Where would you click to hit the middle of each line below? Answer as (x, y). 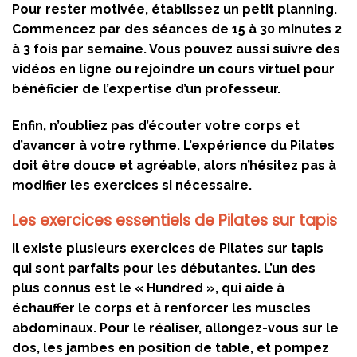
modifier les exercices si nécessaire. (132, 185)
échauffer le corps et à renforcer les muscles (161, 308)
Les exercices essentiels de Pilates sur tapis (175, 221)
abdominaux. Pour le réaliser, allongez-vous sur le (175, 328)
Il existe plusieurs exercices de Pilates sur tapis (168, 248)
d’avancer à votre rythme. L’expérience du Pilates (173, 145)
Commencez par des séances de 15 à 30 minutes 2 (177, 29)
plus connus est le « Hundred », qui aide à (148, 288)
